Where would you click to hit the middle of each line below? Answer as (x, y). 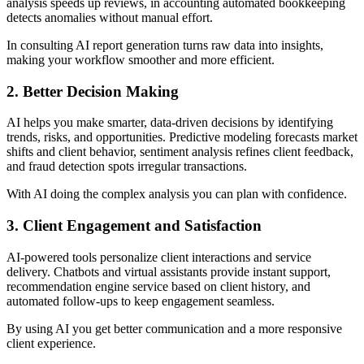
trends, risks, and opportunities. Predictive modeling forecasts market (182, 137)
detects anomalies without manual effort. (110, 17)
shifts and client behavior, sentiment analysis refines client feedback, (180, 152)
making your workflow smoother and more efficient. (141, 59)
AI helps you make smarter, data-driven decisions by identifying (170, 123)
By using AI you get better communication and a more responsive (174, 328)
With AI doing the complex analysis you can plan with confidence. (177, 194)
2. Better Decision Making (93, 91)
